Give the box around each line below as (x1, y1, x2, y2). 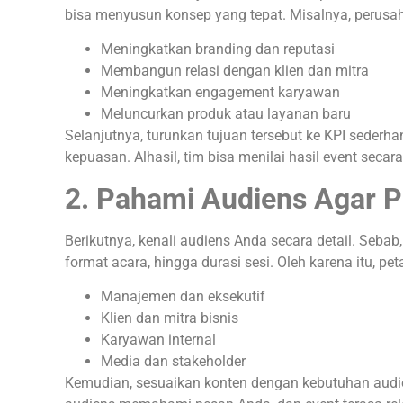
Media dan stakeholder (101, 353, 246, 371)
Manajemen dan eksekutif (101, 288, 265, 306)
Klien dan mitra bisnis (101, 309, 238, 327)
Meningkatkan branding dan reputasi (101, 40, 335, 58)
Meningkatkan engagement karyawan (101, 84, 340, 102)
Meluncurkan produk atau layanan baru (101, 105, 351, 123)
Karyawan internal (101, 331, 216, 349)
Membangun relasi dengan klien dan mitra (101, 62, 369, 80)
